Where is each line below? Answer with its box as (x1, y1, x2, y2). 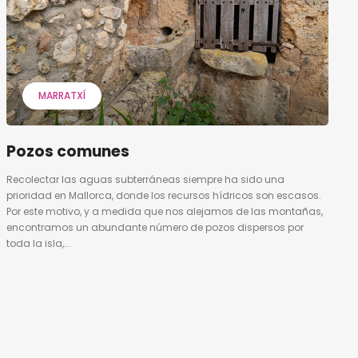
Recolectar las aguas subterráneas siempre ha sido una (6, 172, 284, 186)
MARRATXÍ (38, 88, 86, 102)
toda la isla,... (6, 236, 71, 250)
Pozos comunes (6, 140, 129, 162)
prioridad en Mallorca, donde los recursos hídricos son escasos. (6, 188, 321, 202)
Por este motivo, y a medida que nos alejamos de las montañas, (6, 204, 323, 218)
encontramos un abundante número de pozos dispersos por (6, 220, 304, 234)
